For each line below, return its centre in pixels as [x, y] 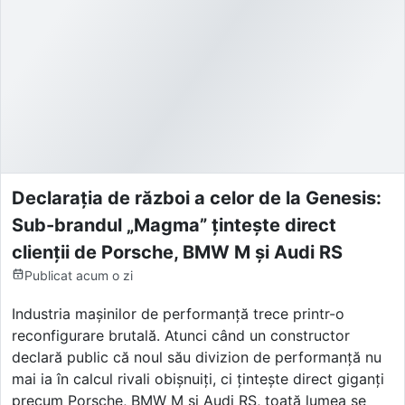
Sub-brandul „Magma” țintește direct [174, 225]
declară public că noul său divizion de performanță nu [197, 357]
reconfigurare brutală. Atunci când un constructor [181, 335]
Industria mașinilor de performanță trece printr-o [178, 313]
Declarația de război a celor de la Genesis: [197, 198]
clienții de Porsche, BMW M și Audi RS [177, 252]
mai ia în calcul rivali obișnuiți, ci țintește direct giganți [198, 378]
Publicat [48, 275]
